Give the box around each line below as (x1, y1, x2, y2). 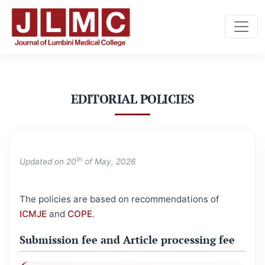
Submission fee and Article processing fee (20, 232, 235, 247)
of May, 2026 (82, 156, 135, 166)
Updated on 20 (20, 156, 76, 166)
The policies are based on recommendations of (20, 193, 219, 205)
